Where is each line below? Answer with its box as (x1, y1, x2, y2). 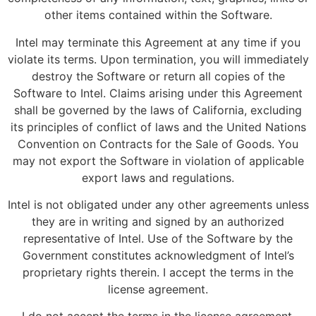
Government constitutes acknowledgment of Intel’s (22, 248, 294, 262)
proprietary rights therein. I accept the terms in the (23, 265, 293, 279)
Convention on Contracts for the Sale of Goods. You (18, 136, 298, 151)
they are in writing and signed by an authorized (32, 214, 284, 229)
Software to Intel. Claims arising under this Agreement (13, 85, 303, 100)
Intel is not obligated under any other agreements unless (7, 197, 309, 212)
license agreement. (108, 281, 208, 296)
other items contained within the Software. (44, 8, 272, 23)
